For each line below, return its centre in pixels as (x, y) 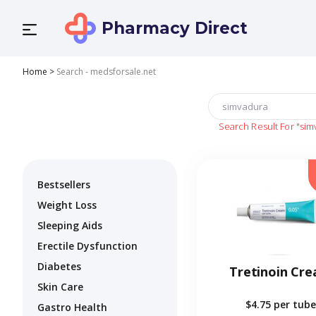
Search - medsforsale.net (106, 72)
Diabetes (59, 267)
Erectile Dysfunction (87, 246)
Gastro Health (72, 308)
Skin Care (60, 287)
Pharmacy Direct (175, 28)
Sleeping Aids (70, 226)
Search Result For (256, 127)
